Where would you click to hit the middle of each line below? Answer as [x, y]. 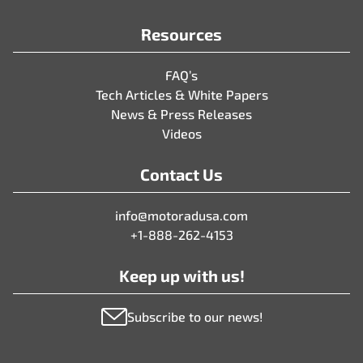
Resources [181, 34]
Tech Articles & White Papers [181, 94]
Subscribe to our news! [194, 316]
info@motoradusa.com [181, 215]
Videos [181, 133]
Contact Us [181, 174]
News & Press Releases [181, 114]
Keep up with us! [181, 275]
